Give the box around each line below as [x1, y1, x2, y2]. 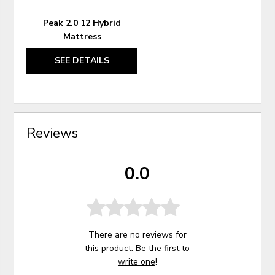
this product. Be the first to [85, 242, 190, 254]
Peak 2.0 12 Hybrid [43, 17, 122, 29]
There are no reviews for [88, 228, 187, 241]
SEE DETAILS [55, 55, 110, 67]
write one [117, 255, 155, 268]
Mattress [63, 31, 101, 43]
